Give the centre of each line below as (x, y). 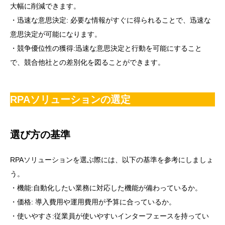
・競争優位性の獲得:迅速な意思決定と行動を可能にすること (106, 48)
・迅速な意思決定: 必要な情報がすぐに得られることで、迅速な (110, 20)
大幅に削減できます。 (45, 6)
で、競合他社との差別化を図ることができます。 (87, 63)
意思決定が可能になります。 (56, 34)
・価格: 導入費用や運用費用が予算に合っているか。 (93, 202)
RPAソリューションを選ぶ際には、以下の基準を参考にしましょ (112, 160)
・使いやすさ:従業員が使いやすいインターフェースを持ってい (109, 216)
